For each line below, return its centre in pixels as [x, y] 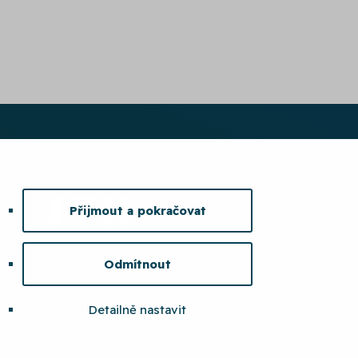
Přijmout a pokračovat [137, 210]
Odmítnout [137, 264]
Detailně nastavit [137, 309]
